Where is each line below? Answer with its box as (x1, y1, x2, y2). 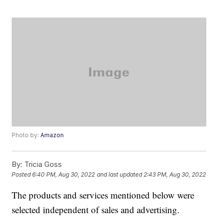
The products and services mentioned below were (12, 189, 195, 201)
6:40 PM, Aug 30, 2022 (32, 171, 95, 179)
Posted (12, 171, 33, 179)
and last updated (97, 171, 143, 179)
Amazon (40, 131, 64, 139)
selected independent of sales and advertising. (12, 203, 180, 216)
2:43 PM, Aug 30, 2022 (144, 171, 206, 179)
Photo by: (12, 131, 41, 139)
